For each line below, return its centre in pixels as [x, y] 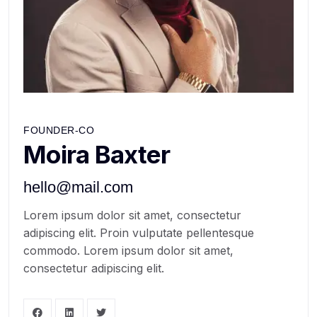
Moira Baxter [97, 155]
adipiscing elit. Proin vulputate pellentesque [139, 233]
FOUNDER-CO [59, 131]
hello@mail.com [78, 188]
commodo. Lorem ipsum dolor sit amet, [128, 251]
